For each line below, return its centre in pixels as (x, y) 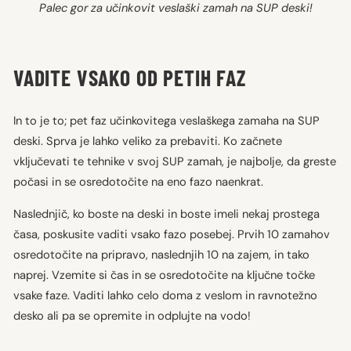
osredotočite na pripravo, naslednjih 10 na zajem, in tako (161, 254)
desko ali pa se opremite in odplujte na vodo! (132, 315)
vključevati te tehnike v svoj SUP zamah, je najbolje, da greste (175, 161)
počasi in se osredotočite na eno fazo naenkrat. (138, 181)
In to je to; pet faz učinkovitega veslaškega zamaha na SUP (166, 120)
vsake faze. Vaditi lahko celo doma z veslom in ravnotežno (165, 295)
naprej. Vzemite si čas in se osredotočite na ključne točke (164, 275)
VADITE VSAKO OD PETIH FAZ (130, 77)
